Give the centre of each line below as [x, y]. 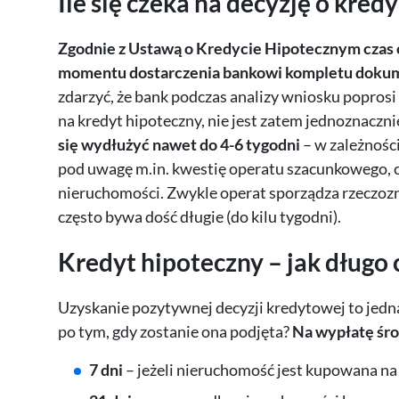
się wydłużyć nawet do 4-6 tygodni [180, 145]
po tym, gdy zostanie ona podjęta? [175, 332]
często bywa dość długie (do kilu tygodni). [199, 217]
